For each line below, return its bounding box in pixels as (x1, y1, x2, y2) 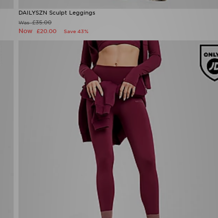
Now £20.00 (51, 77, 90, 85)
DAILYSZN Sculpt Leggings (18, 68, 95, 74)
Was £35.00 (18, 78, 49, 84)
